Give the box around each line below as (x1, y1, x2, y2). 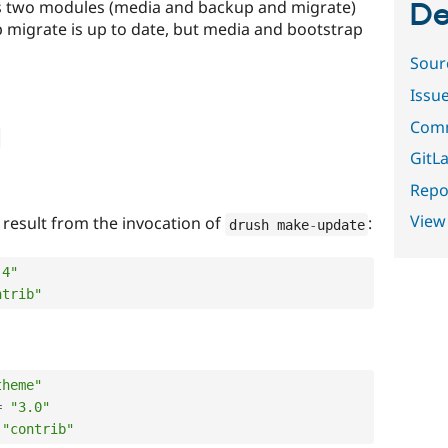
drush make (228, 216, 309, 233)
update (316, 216, 365, 233)
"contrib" (2, 420, 74, 437)
